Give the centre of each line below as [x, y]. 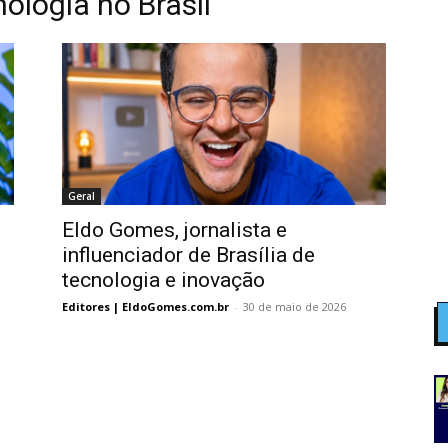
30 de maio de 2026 [294, 306]
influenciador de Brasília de [188, 255]
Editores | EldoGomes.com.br [145, 306]
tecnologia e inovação [163, 280]
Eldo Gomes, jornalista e [174, 230]
